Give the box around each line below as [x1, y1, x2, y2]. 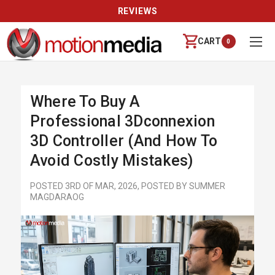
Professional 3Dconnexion [29, 112, 215, 131]
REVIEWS [117, 6, 158, 16]
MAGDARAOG [29, 192, 84, 203]
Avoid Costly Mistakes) [29, 152, 193, 170]
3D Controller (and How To [29, 132, 218, 150]
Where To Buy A [29, 93, 141, 111]
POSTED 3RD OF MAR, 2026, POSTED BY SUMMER [29, 181, 225, 192]
